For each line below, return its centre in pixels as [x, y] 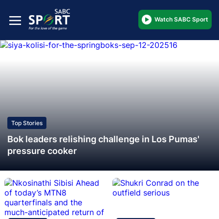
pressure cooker [42, 151]
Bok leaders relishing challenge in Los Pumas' [103, 139]
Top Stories [27, 123]
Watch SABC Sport [181, 19]
